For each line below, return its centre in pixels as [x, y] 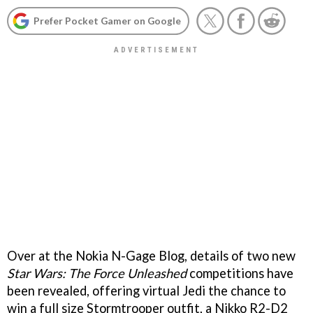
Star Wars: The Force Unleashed [97, 273]
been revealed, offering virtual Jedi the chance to [146, 290]
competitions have [240, 273]
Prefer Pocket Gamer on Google [107, 21]
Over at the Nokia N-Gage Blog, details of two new [151, 255]
